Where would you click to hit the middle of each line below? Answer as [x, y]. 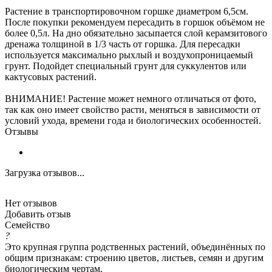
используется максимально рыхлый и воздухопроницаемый [129, 55]
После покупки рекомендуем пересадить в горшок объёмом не [135, 22]
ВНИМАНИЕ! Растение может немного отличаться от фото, [131, 98]
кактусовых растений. [51, 76]
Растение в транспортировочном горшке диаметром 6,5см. [127, 11]
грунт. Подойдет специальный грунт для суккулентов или [126, 66]
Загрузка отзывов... [45, 172]
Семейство [27, 225]
